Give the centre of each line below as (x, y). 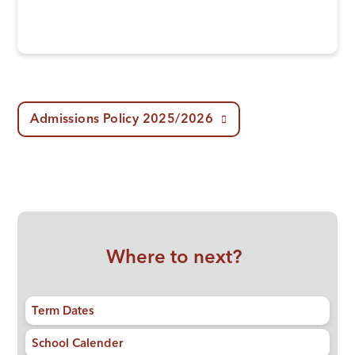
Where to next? (174, 259)
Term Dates (63, 312)
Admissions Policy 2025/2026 (122, 120)
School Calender (78, 345)
